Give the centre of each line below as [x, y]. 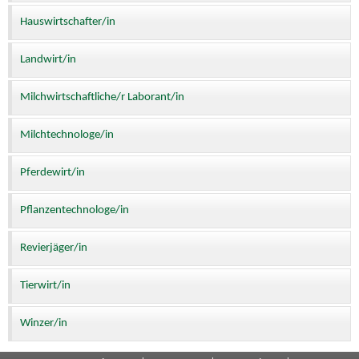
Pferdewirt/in [52, 172]
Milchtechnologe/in [67, 135]
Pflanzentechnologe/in [75, 210]
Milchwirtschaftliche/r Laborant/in [102, 97]
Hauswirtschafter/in [68, 22]
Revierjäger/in [54, 248]
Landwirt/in [48, 59]
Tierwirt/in [45, 286]
